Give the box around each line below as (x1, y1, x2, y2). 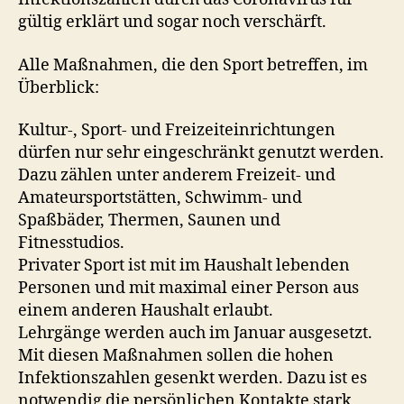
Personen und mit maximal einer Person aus (18, 278, 359, 298)
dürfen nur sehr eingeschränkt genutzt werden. (18, 142, 384, 163)
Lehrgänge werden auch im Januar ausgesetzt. (18, 323, 372, 344)
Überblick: (18, 77, 99, 98)
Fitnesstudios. (18, 233, 124, 253)
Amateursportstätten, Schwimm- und (18, 188, 302, 208)
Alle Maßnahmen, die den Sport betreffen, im (18, 54, 368, 76)
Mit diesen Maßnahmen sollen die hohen (18, 345, 334, 366)
